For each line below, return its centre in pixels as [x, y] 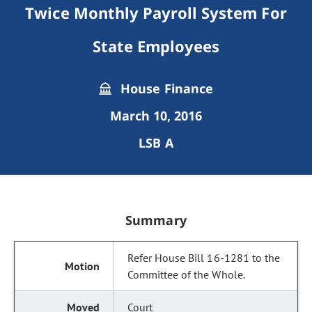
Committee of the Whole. [186, 274]
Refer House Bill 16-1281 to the [204, 258]
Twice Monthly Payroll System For [156, 13]
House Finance [165, 88]
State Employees [156, 46]
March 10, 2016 [156, 116]
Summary [156, 220]
